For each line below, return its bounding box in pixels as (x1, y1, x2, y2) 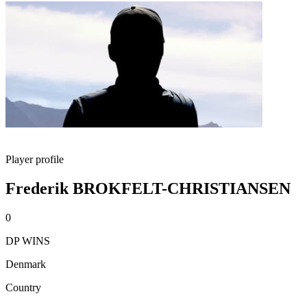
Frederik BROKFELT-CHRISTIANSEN (5, 179, 291, 197)
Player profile (5, 153, 64, 165)
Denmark (5, 258, 46, 270)
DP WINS (5, 234, 50, 247)
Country (5, 281, 41, 293)
